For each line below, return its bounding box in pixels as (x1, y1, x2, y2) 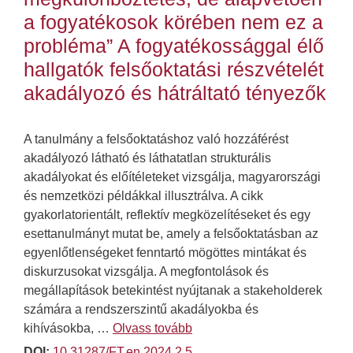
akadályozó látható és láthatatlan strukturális (24, 150, 271, 165)
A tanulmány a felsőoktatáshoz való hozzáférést (24, 132, 288, 146)
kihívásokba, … (24, 321, 113, 335)
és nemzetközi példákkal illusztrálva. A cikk (24, 188, 263, 203)
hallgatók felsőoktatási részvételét (24, 58, 324, 80)
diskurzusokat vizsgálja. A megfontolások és (24, 264, 269, 278)
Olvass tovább (113, 321, 192, 335)
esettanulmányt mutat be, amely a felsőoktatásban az (24, 226, 318, 240)
